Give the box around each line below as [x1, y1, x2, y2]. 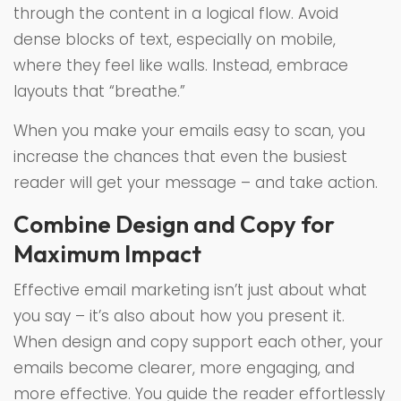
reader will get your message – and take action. [13, 171, 378, 193]
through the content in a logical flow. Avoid [13, 2, 338, 24]
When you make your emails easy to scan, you [13, 119, 365, 141]
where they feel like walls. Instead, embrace [13, 54, 348, 76]
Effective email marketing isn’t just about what [13, 278, 367, 301]
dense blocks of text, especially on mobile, [13, 28, 336, 50]
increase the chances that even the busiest [13, 145, 347, 167]
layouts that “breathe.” [13, 80, 185, 102]
